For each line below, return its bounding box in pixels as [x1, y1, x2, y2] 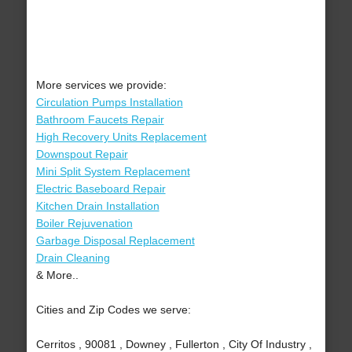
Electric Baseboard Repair [35, 182, 166, 196]
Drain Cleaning [35, 251, 110, 265]
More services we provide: [35, 79, 167, 92]
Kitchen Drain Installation [35, 200, 159, 213]
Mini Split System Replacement [35, 165, 190, 178]
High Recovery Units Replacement [35, 130, 207, 144]
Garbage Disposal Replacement [35, 234, 195, 247]
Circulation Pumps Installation [35, 96, 183, 109]
